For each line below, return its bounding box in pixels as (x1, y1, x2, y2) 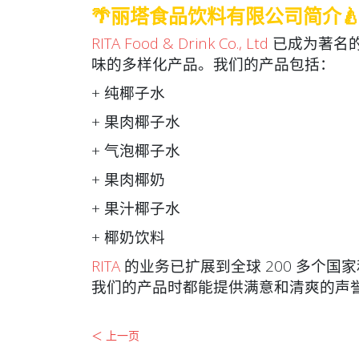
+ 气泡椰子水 (91, 139, 180, 160)
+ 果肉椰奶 (91, 168, 165, 189)
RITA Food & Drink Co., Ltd (91, 32, 268, 53)
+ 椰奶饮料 (91, 226, 165, 247)
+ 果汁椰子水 (91, 197, 180, 218)
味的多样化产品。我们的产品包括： (91, 53, 335, 74)
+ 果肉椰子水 (91, 111, 180, 131)
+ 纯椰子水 (91, 82, 165, 103)
